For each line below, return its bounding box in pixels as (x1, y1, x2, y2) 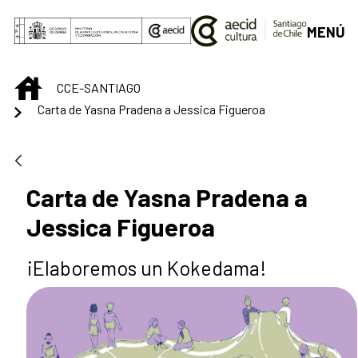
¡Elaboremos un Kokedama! (26, 256, 266, 280)
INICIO (42, 76, 74, 92)
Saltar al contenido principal (6, 8, 178, 26)
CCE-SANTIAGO (57, 79, 141, 95)
